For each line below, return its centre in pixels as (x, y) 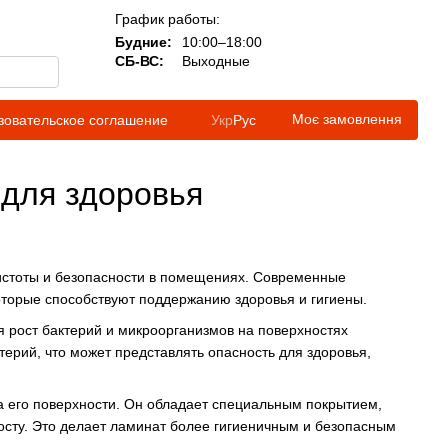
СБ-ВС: (139, 61)
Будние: (143, 42)
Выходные (214, 61)
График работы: (167, 19)
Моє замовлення (347, 119)
